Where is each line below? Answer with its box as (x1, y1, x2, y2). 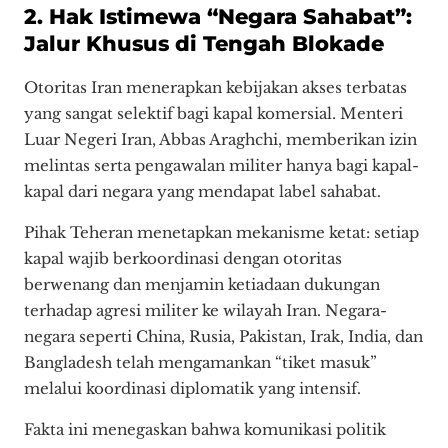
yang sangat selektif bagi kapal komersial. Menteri (24, 103, 403, 123)
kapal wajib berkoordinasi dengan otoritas (24, 249, 342, 269)
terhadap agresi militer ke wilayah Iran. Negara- (24, 301, 387, 321)
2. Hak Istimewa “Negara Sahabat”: (24, 3, 412, 30)
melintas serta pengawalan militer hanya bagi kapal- (24, 155, 419, 175)
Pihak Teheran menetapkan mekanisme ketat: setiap (24, 223, 419, 243)
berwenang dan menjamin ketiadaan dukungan (24, 275, 380, 295)
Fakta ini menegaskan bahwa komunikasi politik (24, 420, 386, 440)
